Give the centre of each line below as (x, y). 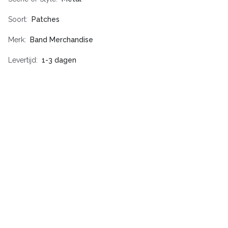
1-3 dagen (59, 60)
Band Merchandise (62, 40)
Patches (46, 20)
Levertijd (22, 60)
